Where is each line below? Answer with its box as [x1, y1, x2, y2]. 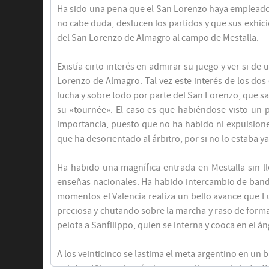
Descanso [208, 43, 243, 53]
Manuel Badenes [183, 115, 243, 125]
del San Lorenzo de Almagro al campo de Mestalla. [57, 32, 259, 44]
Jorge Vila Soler [187, 127, 243, 137]
